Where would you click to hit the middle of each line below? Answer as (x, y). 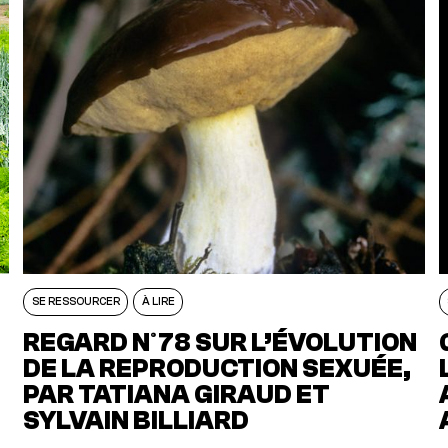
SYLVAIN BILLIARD (136, 420)
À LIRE (158, 301)
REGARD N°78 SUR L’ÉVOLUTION (220, 342)
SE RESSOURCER (75, 301)
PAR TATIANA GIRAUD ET (177, 394)
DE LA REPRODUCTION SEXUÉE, (217, 368)
